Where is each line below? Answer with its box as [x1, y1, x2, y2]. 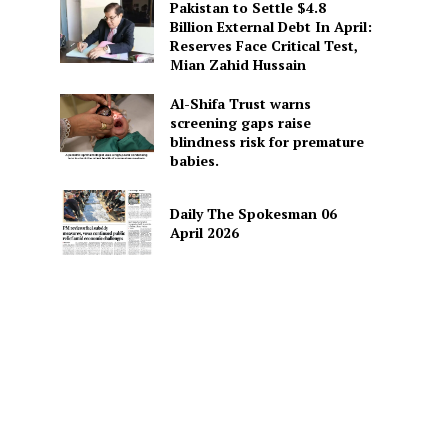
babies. [169, 151, 219, 170]
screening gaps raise [169, 113, 311, 132]
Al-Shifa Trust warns [169, 94, 311, 113]
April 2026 [169, 222, 239, 242]
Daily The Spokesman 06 [169, 203, 337, 223]
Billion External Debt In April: [169, 17, 372, 36]
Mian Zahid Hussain [169, 55, 306, 74]
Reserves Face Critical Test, [169, 36, 358, 55]
